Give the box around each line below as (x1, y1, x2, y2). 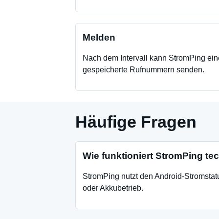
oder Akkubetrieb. (83, 184, 143, 192)
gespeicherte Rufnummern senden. (83, 66, 204, 74)
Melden (83, 32, 115, 43)
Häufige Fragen (75, 112, 197, 131)
